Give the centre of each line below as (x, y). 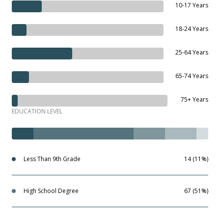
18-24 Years (192, 28)
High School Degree (51, 191)
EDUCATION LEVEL (37, 111)
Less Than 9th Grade (52, 159)
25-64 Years (192, 52)
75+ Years (194, 99)
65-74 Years (192, 76)
